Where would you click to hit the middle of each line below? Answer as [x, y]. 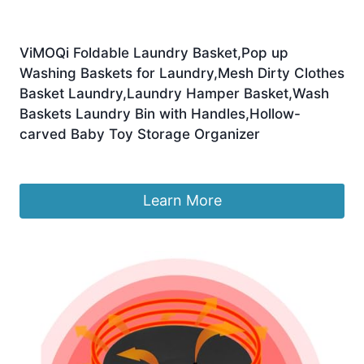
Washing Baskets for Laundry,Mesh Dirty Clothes [182, 74]
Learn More [182, 201]
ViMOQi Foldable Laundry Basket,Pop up [154, 53]
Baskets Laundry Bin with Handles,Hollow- [160, 114]
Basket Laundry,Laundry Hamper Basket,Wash [174, 94]
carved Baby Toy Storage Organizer [140, 134]
